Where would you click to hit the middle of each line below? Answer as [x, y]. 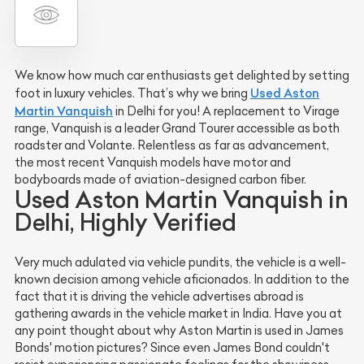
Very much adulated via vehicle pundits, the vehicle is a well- [180, 262]
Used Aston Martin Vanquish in [182, 199]
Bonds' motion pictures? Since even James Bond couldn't [172, 347]
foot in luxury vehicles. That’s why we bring [132, 93]
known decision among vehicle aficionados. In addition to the [182, 279]
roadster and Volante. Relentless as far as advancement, [172, 145]
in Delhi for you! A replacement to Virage [226, 111]
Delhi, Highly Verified [126, 222]
